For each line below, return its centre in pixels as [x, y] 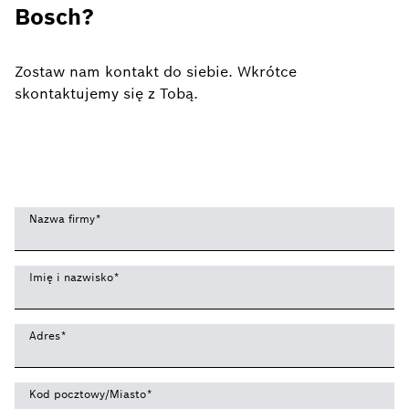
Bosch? [54, 17]
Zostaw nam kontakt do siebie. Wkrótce [156, 72]
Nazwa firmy [64, 219]
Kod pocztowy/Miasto [89, 394]
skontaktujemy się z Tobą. [106, 94]
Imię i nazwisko [73, 277]
